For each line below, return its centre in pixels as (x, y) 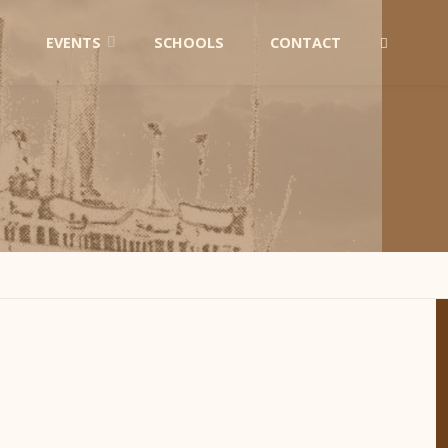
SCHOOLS (188, 42)
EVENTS (73, 42)
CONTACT (305, 42)
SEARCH (397, 127)
